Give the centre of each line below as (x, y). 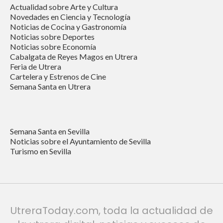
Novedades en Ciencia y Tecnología (70, 17)
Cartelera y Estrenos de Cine (58, 77)
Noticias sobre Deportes (52, 37)
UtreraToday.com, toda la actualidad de (111, 211)
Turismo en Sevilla (41, 151)
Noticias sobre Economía (53, 47)
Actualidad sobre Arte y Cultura (64, 7)
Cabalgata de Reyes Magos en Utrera (74, 57)
